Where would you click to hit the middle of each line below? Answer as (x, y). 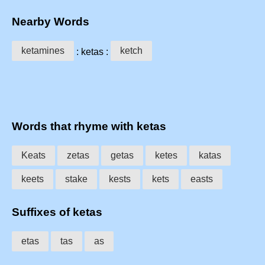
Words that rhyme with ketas (89, 127)
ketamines (43, 50)
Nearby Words (51, 21)
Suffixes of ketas (57, 212)
